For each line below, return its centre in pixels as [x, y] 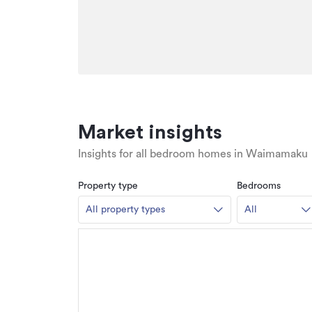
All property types [125, 210]
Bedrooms [259, 186]
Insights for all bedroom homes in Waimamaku [193, 154]
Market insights [150, 133]
